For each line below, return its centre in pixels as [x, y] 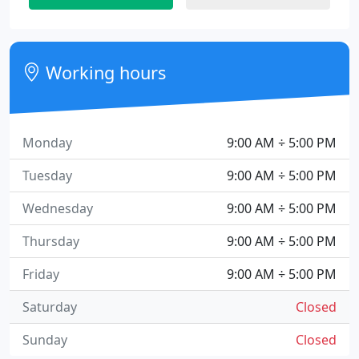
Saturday [50, 307]
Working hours [104, 73]
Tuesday [47, 175]
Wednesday [58, 208]
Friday [41, 274]
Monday [47, 143]
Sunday [45, 340]
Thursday [51, 241]
